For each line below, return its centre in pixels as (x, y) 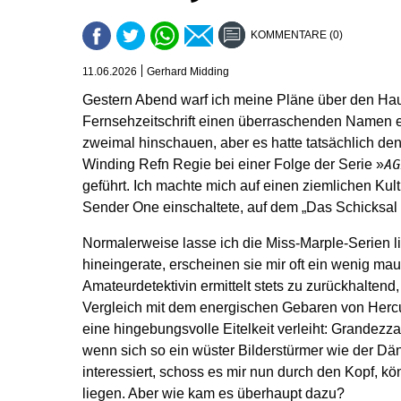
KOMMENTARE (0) (297, 35)
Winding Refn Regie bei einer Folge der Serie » (233, 164)
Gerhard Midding (188, 72)
